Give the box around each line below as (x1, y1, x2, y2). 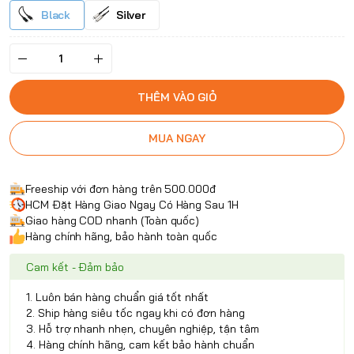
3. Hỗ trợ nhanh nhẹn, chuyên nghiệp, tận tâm (26, 322, 259, 337)
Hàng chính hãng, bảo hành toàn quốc (25, 229, 218, 244)
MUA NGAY (149, 131, 205, 146)
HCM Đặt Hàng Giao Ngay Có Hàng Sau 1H (25, 198, 239, 213)
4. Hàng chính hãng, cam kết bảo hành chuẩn (26, 337, 254, 352)
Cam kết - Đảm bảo (26, 260, 125, 275)
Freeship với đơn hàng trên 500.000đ (25, 182, 217, 197)
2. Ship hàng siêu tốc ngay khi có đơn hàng (26, 306, 245, 321)
